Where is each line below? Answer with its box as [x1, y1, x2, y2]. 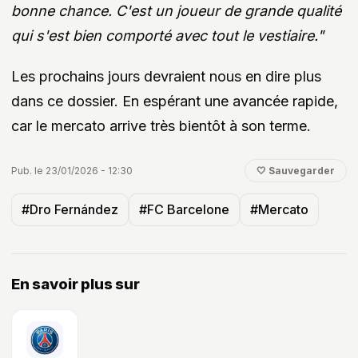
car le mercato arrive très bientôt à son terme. [11, 117, 311, 135]
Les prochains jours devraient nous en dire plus [11, 68, 321, 86]
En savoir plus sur [11, 275, 140, 293]
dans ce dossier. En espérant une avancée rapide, [11, 93, 338, 110]
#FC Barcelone [139, 201, 229, 218]
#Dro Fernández [22, 201, 118, 218]
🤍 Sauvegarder [257, 165, 335, 177]
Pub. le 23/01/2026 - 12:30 [11, 164, 133, 177]
